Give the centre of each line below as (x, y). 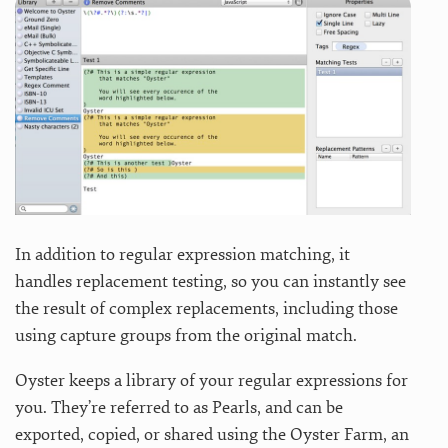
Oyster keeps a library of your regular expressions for (211, 381)
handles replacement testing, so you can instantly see (210, 282)
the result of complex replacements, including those (206, 309)
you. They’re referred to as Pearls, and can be (179, 408)
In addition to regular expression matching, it (182, 255)
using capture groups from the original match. (186, 336)
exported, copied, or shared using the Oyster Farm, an (212, 435)
